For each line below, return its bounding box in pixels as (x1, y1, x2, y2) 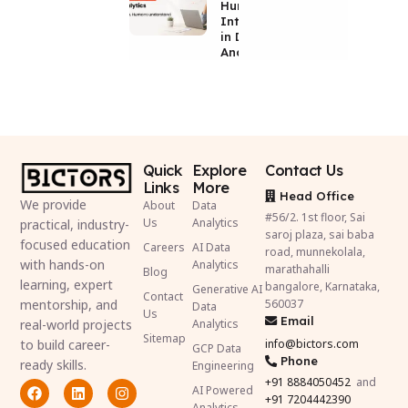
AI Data (191, 239, 230, 255)
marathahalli (265, 260, 331, 277)
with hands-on (20, 255, 106, 273)
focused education (20, 235, 131, 253)
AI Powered (191, 382, 253, 398)
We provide (20, 195, 87, 213)
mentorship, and (20, 295, 118, 313)
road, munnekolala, (265, 243, 366, 260)
